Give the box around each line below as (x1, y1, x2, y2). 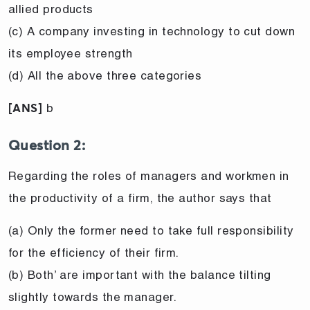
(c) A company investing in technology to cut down (8, 24, 295, 38)
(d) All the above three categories (8, 68, 202, 82)
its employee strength (8, 46, 133, 60)
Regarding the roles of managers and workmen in (8, 168, 289, 183)
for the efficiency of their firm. (8, 245, 179, 259)
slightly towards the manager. (8, 289, 177, 304)
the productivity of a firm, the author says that (8, 190, 272, 205)
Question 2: (8, 138, 85, 153)
